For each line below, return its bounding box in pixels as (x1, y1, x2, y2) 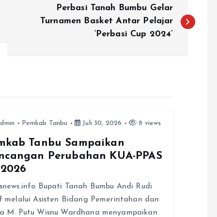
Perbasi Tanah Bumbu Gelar (56, 3, 173, 13)
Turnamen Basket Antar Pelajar (40, 16, 173, 26)
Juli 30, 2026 (80, 120, 122, 127)
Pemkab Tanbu (21, 120, 68, 127)
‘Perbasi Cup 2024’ (94, 30, 173, 39)
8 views (137, 120, 161, 127)
